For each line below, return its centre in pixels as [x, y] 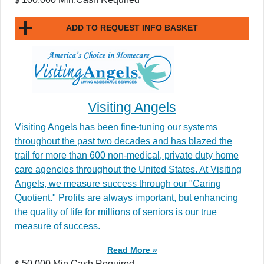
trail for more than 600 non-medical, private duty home [127, 155]
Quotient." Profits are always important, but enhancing [126, 197]
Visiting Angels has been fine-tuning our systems [116, 127]
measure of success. [57, 226]
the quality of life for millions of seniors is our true [116, 212]
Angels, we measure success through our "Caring [118, 183]
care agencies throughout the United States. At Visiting [128, 169]
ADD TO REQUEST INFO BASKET [132, 28]
